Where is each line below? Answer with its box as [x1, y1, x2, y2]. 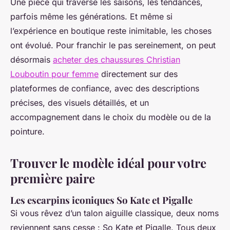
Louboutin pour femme [10, 69, 99, 80]
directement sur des [99, 69, 178, 80]
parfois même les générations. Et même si [10, 11, 172, 22]
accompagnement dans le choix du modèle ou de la [10, 112, 211, 123]
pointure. [10, 126, 45, 137]
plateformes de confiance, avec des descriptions [10, 83, 199, 94]
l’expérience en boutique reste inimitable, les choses [10, 26, 212, 36]
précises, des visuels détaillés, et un [10, 98, 149, 108]
